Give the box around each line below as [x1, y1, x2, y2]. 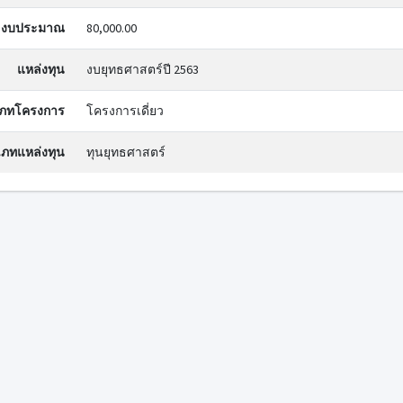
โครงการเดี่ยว [85, 103, 164, 119]
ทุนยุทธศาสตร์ [85, 144, 166, 160]
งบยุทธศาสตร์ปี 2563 [85, 61, 199, 77]
